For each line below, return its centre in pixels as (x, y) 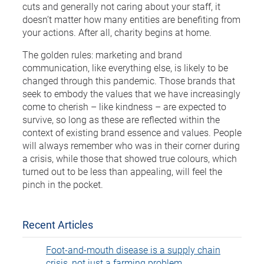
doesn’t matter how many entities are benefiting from (131, 19)
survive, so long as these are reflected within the (121, 119)
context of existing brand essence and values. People (132, 132)
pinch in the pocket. (63, 184)
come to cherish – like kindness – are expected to (124, 106)
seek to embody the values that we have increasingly (131, 93)
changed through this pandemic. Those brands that (129, 80)
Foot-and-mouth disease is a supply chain (133, 249)
